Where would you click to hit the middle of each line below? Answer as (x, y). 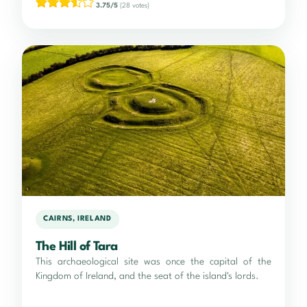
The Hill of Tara (77, 246)
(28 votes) (134, 5)
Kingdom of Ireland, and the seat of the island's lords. (147, 276)
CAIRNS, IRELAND (77, 219)
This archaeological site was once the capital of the (153, 261)
